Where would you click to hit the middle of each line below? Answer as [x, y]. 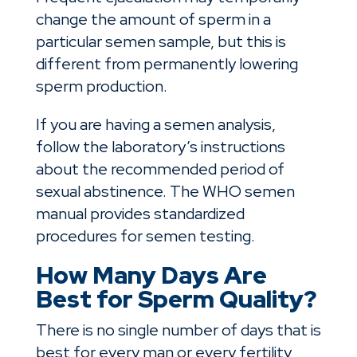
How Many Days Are [151, 275]
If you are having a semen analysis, [155, 125]
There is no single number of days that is [178, 330]
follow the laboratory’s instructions [160, 147]
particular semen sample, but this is [161, 42]
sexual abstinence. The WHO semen [165, 192]
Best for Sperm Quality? [176, 299]
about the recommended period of [160, 169]
